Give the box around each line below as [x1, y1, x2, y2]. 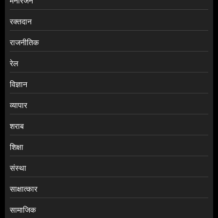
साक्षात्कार [10, 183, 37, 195]
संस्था [10, 163, 26, 174]
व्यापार [10, 100, 27, 111]
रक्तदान [10, 16, 32, 27]
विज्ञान [10, 79, 27, 90]
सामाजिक [10, 204, 36, 216]
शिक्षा [10, 142, 23, 153]
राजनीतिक [10, 37, 39, 48]
